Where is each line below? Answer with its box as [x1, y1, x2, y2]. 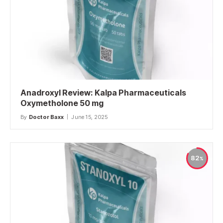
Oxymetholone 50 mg [20, 98, 104, 108]
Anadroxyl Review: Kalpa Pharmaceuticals [20, 87, 186, 98]
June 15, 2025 [71, 113, 108, 120]
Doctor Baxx [28, 113, 64, 120]
